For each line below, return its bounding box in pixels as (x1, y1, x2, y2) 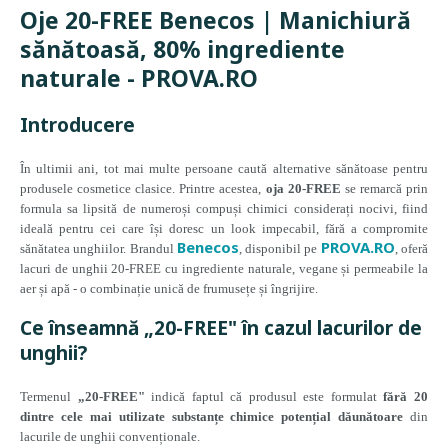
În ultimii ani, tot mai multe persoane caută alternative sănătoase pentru (20, 161, 428, 176)
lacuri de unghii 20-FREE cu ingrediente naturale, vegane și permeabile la (20, 261, 428, 276)
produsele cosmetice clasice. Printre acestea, (20, 181, 266, 196)
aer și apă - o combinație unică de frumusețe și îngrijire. (20, 281, 318, 296)
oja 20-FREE (265, 181, 341, 196)
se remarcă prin (340, 181, 429, 196)
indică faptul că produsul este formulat (144, 389, 384, 404)
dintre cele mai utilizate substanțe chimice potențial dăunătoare (20, 409, 404, 424)
